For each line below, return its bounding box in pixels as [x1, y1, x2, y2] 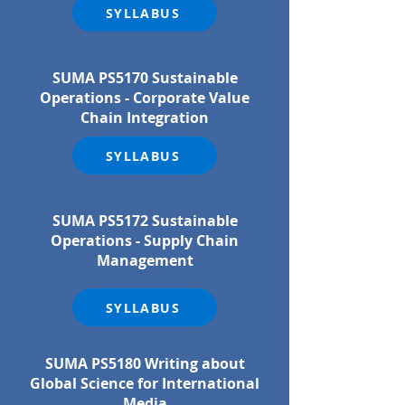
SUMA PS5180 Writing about [44, 353, 245, 373]
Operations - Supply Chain [51, 231, 239, 250]
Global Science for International [30, 373, 259, 393]
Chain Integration [80, 108, 209, 127]
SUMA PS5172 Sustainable [52, 211, 238, 231]
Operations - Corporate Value [40, 88, 250, 108]
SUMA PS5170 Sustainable [52, 68, 238, 88]
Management [96, 250, 193, 270]
